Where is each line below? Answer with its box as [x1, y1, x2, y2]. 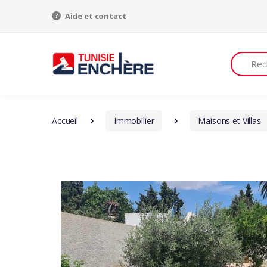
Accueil [52, 115, 78, 127]
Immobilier [113, 115, 154, 127]
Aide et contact [63, 11, 126, 22]
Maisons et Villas [198, 115, 261, 127]
